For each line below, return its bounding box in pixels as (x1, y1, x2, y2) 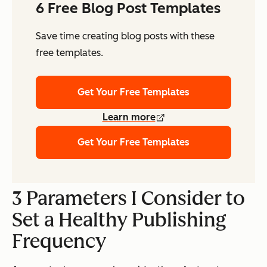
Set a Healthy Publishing (12, 209, 226, 232)
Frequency (12, 230, 106, 253)
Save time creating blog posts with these (36, 30, 215, 42)
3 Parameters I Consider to (12, 187, 245, 210)
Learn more (102, 111, 156, 123)
